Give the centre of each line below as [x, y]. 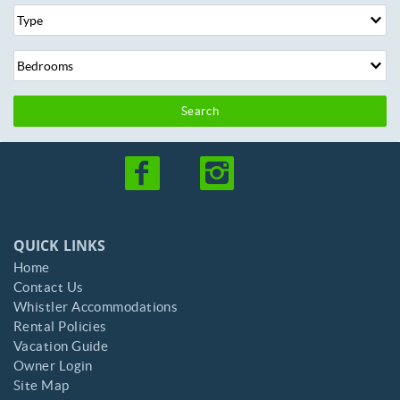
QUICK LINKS [59, 247]
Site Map [42, 385]
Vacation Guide [61, 346]
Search [200, 112]
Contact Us [49, 287]
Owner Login [53, 365]
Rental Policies [60, 326]
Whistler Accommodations [96, 306]
